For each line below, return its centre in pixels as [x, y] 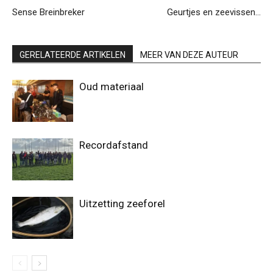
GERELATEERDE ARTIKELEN [73, 55]
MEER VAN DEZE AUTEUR [189, 55]
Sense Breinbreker [48, 12]
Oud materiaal [112, 86]
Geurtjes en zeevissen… [214, 12]
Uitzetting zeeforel [122, 203]
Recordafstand [114, 145]
